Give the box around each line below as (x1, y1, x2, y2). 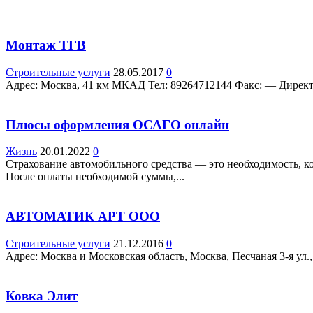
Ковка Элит (6, 288, 78, 303)
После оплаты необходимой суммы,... (6, 170, 184, 183)
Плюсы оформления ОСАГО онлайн (6, 117, 229, 132)
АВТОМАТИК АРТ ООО (6, 209, 160, 224)
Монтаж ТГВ (6, 38, 86, 53)
